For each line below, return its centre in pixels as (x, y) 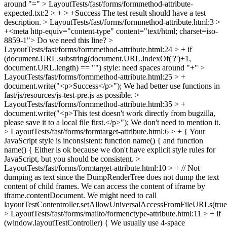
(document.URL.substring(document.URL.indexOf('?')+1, (98, 58)
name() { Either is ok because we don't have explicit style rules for (110, 149)
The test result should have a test (153, 13)
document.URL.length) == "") (53, 67)
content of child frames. (43, 186)
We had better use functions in (171, 86)
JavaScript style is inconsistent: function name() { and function (104, 140)
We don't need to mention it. (175, 122)
